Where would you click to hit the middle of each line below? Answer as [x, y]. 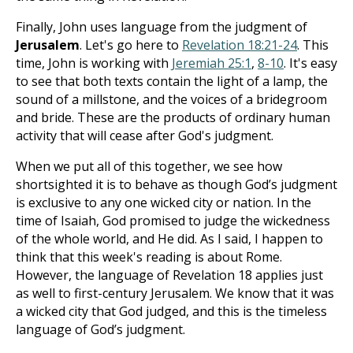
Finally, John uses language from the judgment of [162, 27]
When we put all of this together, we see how [149, 166]
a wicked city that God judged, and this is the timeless [171, 311]
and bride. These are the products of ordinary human [173, 117]
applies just [288, 275]
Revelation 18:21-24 [240, 45]
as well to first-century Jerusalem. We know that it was [175, 293]
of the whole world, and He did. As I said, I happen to [169, 239]
